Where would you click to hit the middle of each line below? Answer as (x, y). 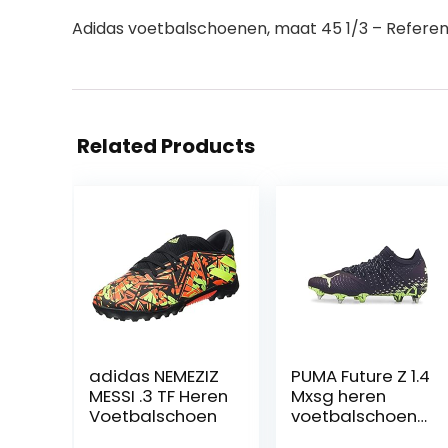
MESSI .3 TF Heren (158, 396)
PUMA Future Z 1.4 (360, 376)
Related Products (166, 146)
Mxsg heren (338, 396)
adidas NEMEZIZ (153, 376)
